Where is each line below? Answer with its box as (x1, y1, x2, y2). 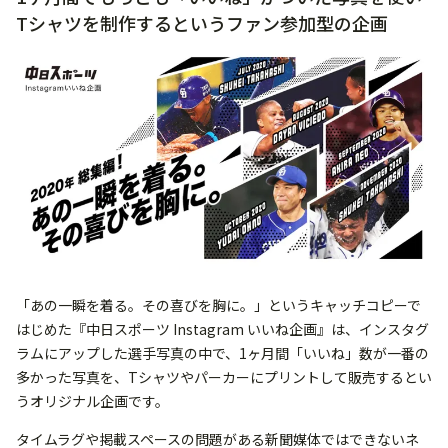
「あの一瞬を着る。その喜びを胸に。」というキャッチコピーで (16, 295, 421, 316)
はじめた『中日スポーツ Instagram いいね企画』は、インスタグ (16, 319, 429, 340)
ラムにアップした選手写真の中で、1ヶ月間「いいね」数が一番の (16, 343, 429, 364)
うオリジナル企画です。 (16, 391, 169, 412)
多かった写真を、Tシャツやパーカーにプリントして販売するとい (16, 367, 432, 388)
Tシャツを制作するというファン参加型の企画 (16, 9, 388, 36)
